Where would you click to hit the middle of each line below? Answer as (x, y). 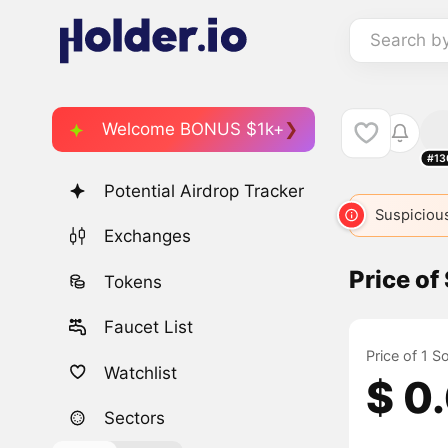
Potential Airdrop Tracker (204, 191)
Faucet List (149, 327)
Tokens (133, 281)
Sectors (135, 417)
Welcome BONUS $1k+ (193, 128)
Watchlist (141, 372)
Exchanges (148, 236)
